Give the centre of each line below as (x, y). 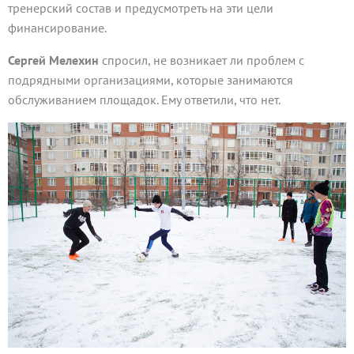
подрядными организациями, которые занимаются (151, 80)
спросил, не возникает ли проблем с (203, 60)
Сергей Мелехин (55, 60)
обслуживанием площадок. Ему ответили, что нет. (144, 100)
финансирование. (57, 28)
